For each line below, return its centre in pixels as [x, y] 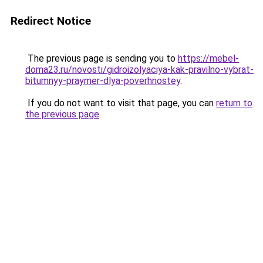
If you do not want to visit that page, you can [121, 103]
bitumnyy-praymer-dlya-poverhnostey [103, 81]
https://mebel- [208, 58]
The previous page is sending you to [102, 58]
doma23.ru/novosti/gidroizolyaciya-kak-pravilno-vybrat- [139, 70]
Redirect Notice [51, 21]
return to [234, 103]
